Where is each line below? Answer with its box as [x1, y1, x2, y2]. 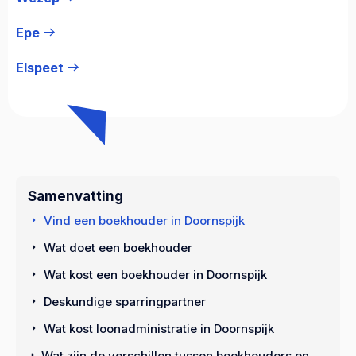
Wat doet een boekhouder [44, 239, 192, 255]
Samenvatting [28, 188, 123, 204]
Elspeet [16, 59, 64, 75]
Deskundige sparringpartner [44, 293, 206, 309]
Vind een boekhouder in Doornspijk [44, 212, 245, 228]
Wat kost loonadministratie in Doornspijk [44, 320, 274, 336]
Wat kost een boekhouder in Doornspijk [44, 266, 267, 282]
